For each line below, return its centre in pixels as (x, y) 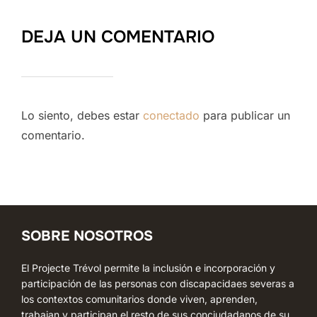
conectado (171, 116)
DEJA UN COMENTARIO (118, 37)
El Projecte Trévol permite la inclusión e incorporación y (148, 268)
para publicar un (245, 116)
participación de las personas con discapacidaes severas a (158, 284)
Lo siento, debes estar (82, 116)
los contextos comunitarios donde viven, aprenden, (139, 299)
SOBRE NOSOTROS (87, 236)
